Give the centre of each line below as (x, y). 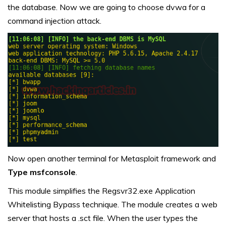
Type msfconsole (42, 172)
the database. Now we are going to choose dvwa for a (106, 7)
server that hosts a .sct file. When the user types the (103, 218)
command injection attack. (54, 20)
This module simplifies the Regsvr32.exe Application (101, 191)
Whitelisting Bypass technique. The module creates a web (112, 205)
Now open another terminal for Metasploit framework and (112, 159)
